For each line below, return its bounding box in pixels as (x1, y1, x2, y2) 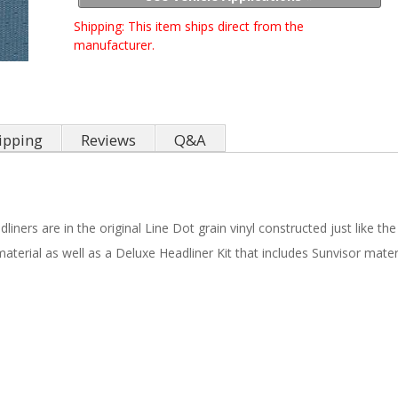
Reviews (81, 130, 136, 151)
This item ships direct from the (128, 18, 305, 35)
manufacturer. (74, 36, 155, 53)
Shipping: (74, 18, 129, 35)
